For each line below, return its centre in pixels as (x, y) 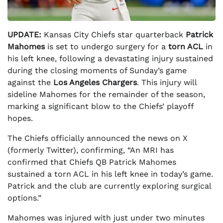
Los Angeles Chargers (95, 82)
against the (30, 82)
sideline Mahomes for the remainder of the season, (106, 94)
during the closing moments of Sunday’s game (97, 70)
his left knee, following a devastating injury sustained (110, 58)
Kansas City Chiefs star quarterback (113, 35)
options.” (24, 198)
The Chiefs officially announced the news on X (98, 138)
